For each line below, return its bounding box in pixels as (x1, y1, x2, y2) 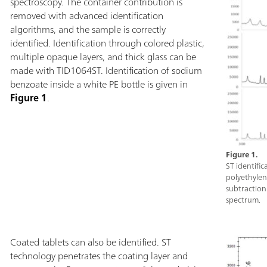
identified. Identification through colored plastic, (10, 34, 204, 51)
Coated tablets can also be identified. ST (10, 233, 171, 250)
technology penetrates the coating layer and (10, 247, 188, 264)
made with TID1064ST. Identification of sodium (10, 61, 202, 79)
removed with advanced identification (10, 7, 163, 24)
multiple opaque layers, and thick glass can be (10, 48, 196, 65)
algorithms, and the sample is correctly (10, 20, 166, 38)
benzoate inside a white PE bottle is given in (10, 75, 188, 92)
